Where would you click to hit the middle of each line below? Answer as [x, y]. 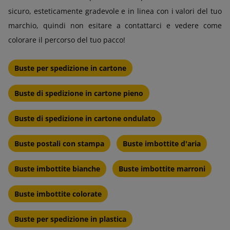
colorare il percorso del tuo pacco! [67, 40]
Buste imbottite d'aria [162, 143]
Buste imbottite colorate [58, 194]
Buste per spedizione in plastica [70, 219]
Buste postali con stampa [59, 143]
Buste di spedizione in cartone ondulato [85, 118]
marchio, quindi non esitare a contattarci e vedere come [115, 25]
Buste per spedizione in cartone [70, 68]
